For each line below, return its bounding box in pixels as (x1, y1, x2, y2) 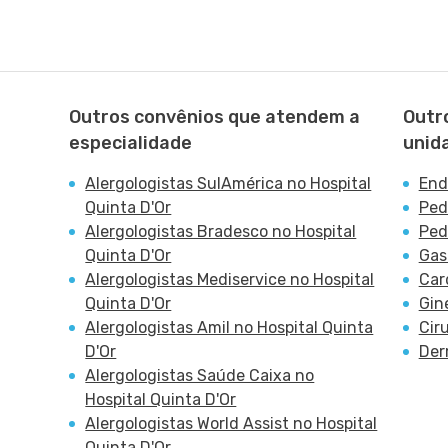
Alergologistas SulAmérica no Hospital (85, 174, 372, 193)
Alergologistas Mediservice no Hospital (85, 270, 375, 289)
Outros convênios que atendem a (69, 106, 361, 128)
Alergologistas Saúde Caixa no (85, 366, 315, 385)
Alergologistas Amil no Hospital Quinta (85, 318, 374, 337)
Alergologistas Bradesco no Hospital (85, 222, 357, 241)
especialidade (69, 132, 193, 154)
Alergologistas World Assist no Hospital (85, 414, 378, 433)
